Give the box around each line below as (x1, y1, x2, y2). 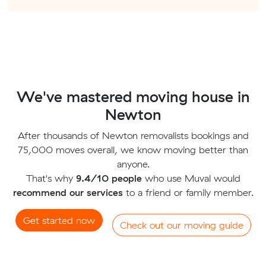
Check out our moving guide (119, 219, 243, 232)
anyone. (116, 158, 150, 170)
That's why (26, 172, 76, 185)
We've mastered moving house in (16, 87, 250, 106)
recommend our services (12, 186, 123, 199)
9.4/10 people (75, 172, 142, 185)
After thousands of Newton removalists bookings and (17, 129, 249, 142)
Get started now (23, 214, 95, 227)
